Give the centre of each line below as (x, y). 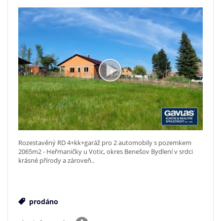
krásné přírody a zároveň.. (56, 160)
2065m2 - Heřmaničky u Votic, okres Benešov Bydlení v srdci (106, 151)
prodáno (43, 201)
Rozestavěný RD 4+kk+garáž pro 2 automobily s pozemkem (105, 142)
